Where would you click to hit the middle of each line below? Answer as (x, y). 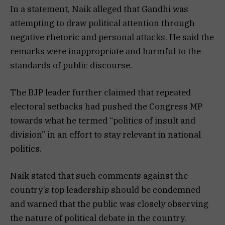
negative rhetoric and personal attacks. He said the (112, 37)
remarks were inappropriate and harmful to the (105, 51)
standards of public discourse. (71, 66)
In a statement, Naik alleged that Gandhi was (99, 9)
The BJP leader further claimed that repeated (100, 93)
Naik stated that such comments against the (99, 176)
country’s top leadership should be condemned (105, 190)
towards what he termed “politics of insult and (103, 121)
